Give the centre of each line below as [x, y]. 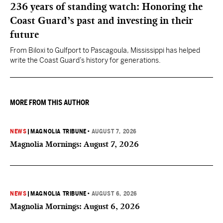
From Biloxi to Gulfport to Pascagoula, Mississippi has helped [105, 50]
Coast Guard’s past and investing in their [102, 20]
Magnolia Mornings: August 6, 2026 [75, 206]
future [24, 34]
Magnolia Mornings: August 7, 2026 [74, 144]
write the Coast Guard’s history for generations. [85, 60]
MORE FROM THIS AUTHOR [50, 103]
